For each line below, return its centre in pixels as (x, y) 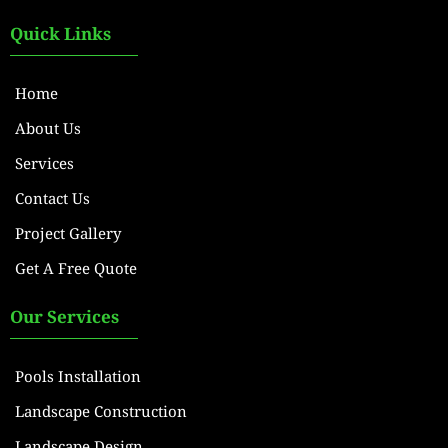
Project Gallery (68, 233)
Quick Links (60, 34)
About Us (48, 128)
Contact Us (52, 198)
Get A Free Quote (76, 268)
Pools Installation (78, 376)
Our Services (64, 317)
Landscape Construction (101, 411)
